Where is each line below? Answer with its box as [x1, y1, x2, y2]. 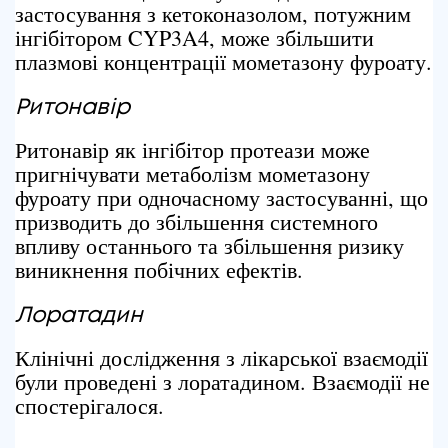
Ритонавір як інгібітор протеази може [15, 135, 370, 164]
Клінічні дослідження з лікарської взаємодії [15, 343, 428, 372]
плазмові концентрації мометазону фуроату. [15, 47, 432, 76]
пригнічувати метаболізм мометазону [15, 159, 370, 188]
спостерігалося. [15, 391, 164, 420]
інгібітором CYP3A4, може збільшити [15, 23, 374, 52]
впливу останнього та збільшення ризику [15, 231, 404, 260]
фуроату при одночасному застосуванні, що [15, 183, 428, 212]
